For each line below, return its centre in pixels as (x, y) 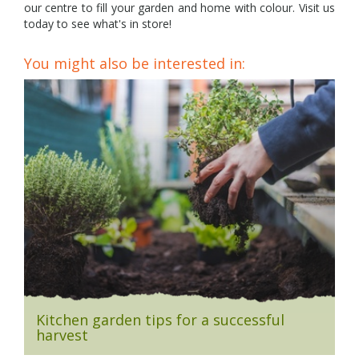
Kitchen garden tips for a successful (160, 319)
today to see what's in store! (98, 23)
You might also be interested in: (135, 63)
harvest (62, 335)
